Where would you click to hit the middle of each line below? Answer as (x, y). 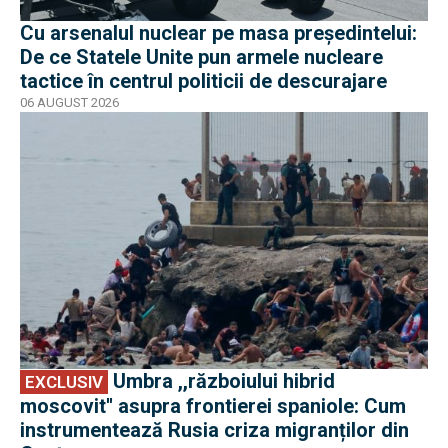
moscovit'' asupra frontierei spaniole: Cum (213, 406)
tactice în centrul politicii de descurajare (203, 80)
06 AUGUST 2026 (69, 102)
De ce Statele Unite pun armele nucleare (201, 56)
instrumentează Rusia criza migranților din (214, 430)
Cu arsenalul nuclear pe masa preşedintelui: (218, 32)
